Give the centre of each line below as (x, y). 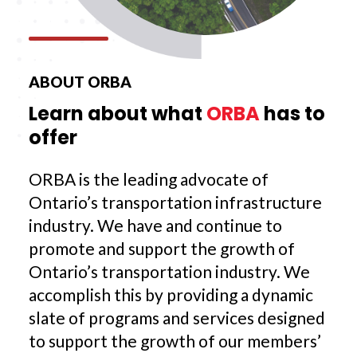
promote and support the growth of (162, 249)
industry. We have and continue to (155, 226)
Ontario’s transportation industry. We (169, 272)
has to (292, 114)
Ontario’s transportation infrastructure (175, 202)
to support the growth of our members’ (175, 341)
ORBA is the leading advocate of (149, 179)
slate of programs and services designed (177, 318)
